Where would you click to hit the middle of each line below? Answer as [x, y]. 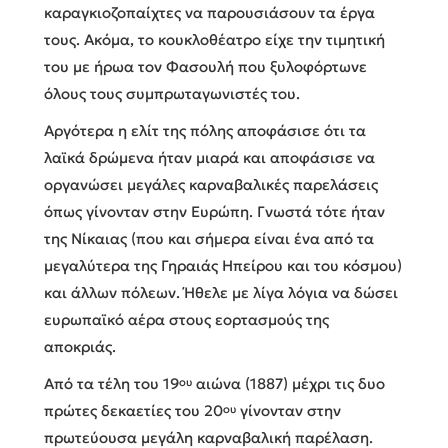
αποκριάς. [80, 346]
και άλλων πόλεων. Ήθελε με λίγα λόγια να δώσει [221, 292]
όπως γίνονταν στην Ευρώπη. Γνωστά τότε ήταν [214, 211]
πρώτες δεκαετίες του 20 [133, 410]
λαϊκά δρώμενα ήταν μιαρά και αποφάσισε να [209, 157]
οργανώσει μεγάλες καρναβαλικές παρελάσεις [211, 184]
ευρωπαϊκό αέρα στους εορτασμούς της [186, 319]
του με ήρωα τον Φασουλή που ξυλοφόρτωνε [205, 66]
